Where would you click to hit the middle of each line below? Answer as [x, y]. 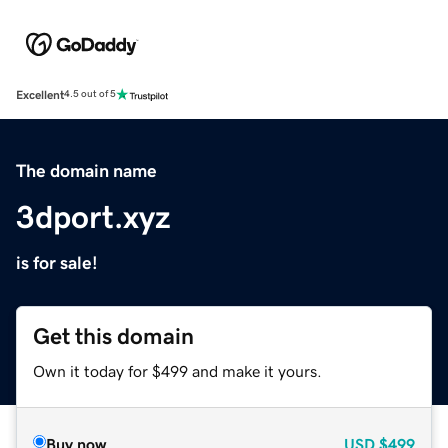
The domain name [86, 170]
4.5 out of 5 [90, 94]
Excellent [40, 94]
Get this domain [113, 336]
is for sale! [57, 262]
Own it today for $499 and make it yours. [177, 370]
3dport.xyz [93, 216]
